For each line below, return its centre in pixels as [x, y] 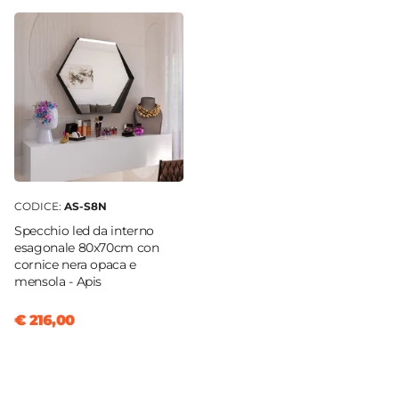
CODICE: [39, 206]
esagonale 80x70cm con [87, 247]
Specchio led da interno [84, 230]
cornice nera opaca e [75, 264]
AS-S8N [85, 206]
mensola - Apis [58, 281]
